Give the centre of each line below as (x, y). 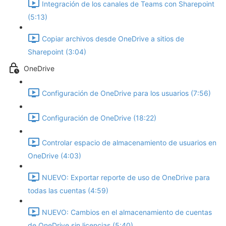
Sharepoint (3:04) (57, 52)
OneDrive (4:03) (54, 156)
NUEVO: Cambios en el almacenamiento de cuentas (127, 212)
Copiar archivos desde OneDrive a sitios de (113, 39)
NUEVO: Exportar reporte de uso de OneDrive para (126, 178)
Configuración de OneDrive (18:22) (99, 118)
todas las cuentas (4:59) (68, 190)
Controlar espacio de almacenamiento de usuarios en (129, 143)
